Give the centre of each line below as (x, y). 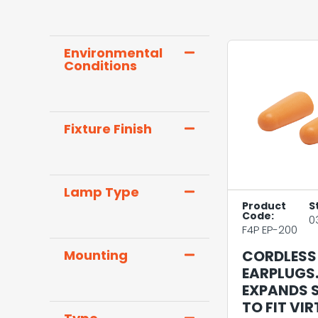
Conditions (100, 65)
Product (264, 205)
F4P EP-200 (269, 229)
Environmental (113, 53)
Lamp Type (102, 192)
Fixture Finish (108, 128)
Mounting (96, 255)
